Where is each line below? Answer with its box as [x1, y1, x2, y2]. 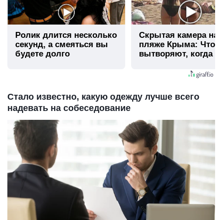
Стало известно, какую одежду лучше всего [7, 91, 199, 102]
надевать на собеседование [7, 103, 131, 113]
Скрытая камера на [139, 30, 218, 40]
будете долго [15, 49, 70, 58]
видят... [139, 58, 170, 68]
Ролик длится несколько [15, 30, 117, 40]
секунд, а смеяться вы [15, 39, 108, 49]
